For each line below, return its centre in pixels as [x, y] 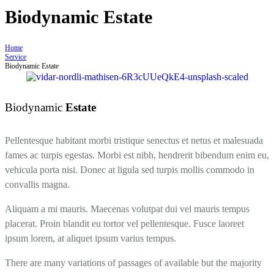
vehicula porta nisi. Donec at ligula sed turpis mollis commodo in [130, 169]
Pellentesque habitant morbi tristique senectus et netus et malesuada [134, 140]
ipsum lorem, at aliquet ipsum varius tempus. [91, 238]
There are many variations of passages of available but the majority [133, 262]
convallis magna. [37, 184]
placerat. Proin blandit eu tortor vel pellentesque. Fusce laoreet [124, 223]
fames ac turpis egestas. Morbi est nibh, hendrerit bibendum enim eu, [137, 155]
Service [16, 57]
